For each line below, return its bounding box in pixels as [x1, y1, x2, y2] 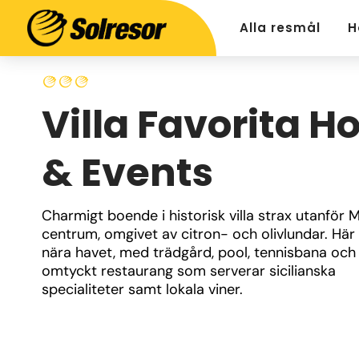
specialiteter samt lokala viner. [42, 280, 243, 299]
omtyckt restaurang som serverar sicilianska [42, 261, 336, 280]
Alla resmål [240, 19, 321, 36]
